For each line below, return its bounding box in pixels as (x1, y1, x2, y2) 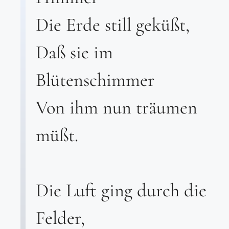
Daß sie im (36, 40, 113, 63)
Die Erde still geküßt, (36, 13, 190, 36)
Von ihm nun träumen (36, 96, 197, 119)
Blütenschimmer (36, 68, 154, 91)
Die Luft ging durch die (36, 179, 207, 202)
